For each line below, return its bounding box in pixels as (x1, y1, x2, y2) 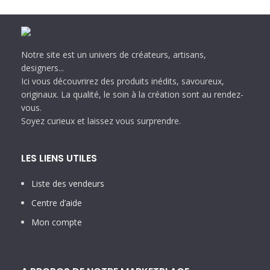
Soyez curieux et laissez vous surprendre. (21, 115, 181, 127)
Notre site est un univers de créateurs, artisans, (21, 49, 206, 61)
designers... (21, 62, 64, 74)
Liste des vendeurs (31, 178, 104, 190)
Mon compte (31, 216, 82, 228)
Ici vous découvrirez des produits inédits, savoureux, (21, 75, 224, 87)
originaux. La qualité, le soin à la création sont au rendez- (21, 89, 243, 101)
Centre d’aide (31, 197, 82, 209)
